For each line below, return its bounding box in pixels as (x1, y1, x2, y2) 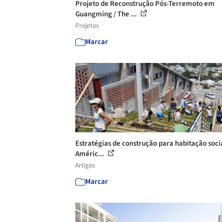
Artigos (75, 161, 95, 170)
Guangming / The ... (75, 9, 138, 19)
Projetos (75, 21, 99, 30)
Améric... (75, 149, 106, 159)
